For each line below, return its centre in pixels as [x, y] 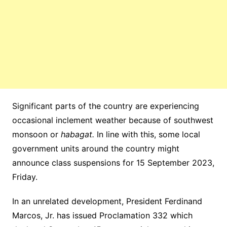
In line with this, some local [148, 134]
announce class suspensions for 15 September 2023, [113, 162]
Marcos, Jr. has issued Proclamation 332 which [102, 215]
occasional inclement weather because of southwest [112, 120]
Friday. [25, 177]
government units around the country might [96, 148]
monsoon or [36, 134]
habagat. [79, 134]
